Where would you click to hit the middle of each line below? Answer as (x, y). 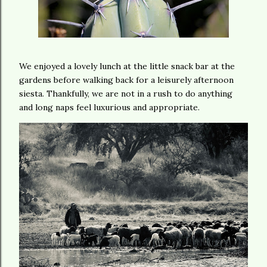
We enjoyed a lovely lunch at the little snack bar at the (127, 66)
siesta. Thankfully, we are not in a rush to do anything (126, 93)
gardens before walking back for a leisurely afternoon (126, 80)
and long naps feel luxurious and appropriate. (109, 107)
